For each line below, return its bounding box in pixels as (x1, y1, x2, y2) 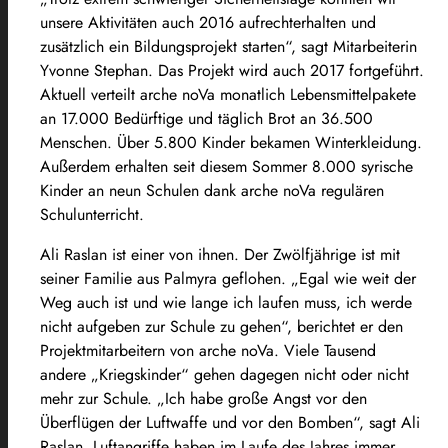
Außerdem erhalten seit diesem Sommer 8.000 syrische (40, 154, 413, 178)
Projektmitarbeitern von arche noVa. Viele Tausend (40, 338, 376, 362)
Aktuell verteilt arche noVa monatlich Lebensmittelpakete (40, 82, 416, 106)
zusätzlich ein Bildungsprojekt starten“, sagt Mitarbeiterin (40, 34, 417, 58)
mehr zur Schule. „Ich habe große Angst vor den (40, 386, 367, 410)
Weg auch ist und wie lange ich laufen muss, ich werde (40, 290, 412, 314)
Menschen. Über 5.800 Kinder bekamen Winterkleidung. (40, 130, 422, 154)
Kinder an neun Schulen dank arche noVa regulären (40, 178, 384, 202)
